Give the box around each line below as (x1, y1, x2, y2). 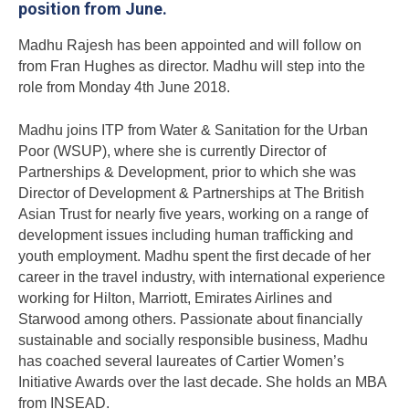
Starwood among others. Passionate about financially (18, 311, 362, 327)
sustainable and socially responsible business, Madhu (18, 332, 368, 348)
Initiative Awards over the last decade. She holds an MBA (18, 374, 386, 390)
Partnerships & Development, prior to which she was (18, 164, 356, 180)
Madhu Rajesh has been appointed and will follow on (18, 37, 362, 53)
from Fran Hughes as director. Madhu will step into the (18, 58, 365, 74)
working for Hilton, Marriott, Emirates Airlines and (18, 290, 332, 306)
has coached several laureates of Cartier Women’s (18, 353, 344, 369)
